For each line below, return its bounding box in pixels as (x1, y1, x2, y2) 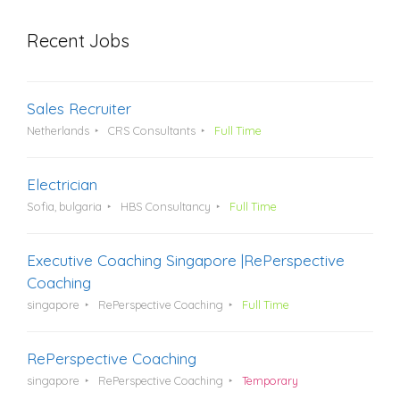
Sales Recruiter (27, 99, 131, 119)
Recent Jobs (27, 29, 129, 53)
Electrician (27, 175, 97, 195)
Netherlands (27, 123, 89, 138)
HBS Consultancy (120, 199, 211, 214)
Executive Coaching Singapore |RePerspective (27, 251, 345, 271)
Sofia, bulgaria (27, 199, 102, 214)
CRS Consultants (107, 123, 196, 138)
